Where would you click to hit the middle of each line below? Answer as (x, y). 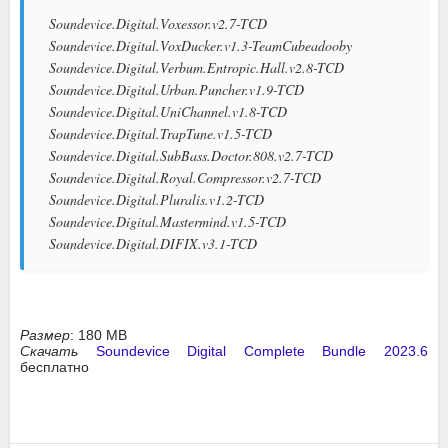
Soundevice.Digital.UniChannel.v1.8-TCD (168, 111)
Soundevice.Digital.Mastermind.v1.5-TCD (167, 221)
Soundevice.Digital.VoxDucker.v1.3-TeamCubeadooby (200, 45)
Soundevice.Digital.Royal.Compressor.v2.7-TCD (185, 177)
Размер (45, 335)
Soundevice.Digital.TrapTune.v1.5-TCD (160, 133)
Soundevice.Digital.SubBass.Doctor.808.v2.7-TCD (191, 155)
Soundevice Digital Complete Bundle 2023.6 (262, 351)
